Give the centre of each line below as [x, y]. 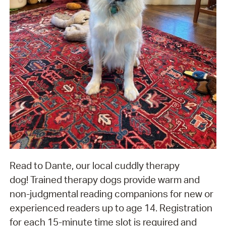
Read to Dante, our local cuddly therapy [94, 166]
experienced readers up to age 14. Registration [111, 208]
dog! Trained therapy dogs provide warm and [104, 180]
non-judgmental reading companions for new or [111, 194]
